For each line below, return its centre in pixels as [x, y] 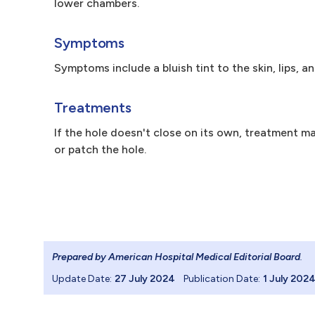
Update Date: [82, 279]
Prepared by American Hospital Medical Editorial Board [176, 257]
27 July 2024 [145, 279]
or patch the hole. [100, 149]
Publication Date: [222, 279]
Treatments [93, 108]
